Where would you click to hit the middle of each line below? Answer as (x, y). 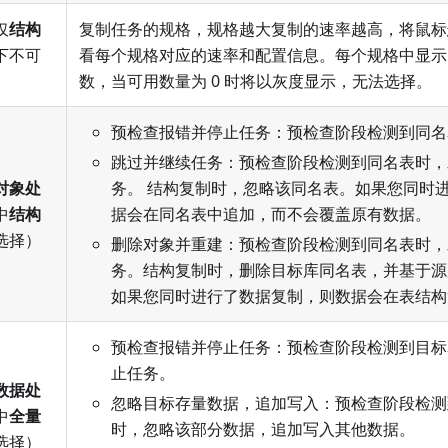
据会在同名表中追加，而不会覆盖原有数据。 (271, 214)
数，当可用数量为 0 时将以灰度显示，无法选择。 (255, 81)
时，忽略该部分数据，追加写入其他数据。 (263, 429)
